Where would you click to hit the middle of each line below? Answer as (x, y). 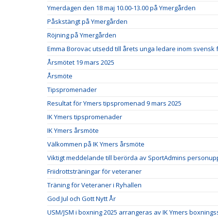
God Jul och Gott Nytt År (82, 199)
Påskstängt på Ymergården (87, 21)
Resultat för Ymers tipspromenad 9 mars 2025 (114, 103)
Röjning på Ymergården (82, 35)
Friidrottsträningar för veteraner (94, 171)
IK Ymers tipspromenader (85, 117)
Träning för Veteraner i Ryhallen (94, 185)
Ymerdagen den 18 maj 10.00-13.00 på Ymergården (121, 8)
